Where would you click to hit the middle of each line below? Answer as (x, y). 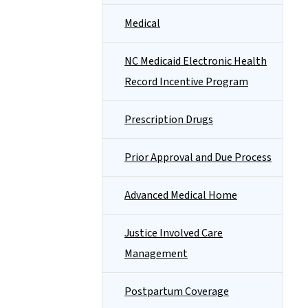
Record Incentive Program (186, 82)
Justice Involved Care (174, 233)
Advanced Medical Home (181, 195)
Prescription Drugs (169, 120)
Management (156, 254)
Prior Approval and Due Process (198, 157)
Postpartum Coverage (177, 291)
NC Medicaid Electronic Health (196, 61)
